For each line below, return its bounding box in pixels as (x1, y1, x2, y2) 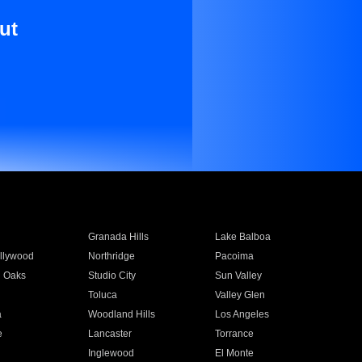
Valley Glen (215, 289, 266, 301)
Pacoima (215, 250, 255, 262)
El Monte (215, 347, 255, 359)
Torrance (215, 328, 255, 339)
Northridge (87, 250, 135, 262)
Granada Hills (87, 231, 149, 242)
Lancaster (87, 328, 132, 339)
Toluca (87, 289, 117, 301)
